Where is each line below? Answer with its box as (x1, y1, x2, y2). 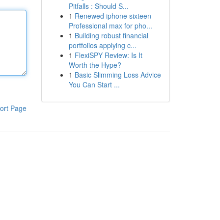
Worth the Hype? (68, 60, 121, 70)
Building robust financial (74, 30, 148, 40)
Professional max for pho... (68, 21, 152, 30)
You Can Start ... (68, 80, 120, 89)
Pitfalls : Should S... (68, 1, 129, 11)
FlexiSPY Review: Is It (74, 50, 142, 60)
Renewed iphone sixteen (74, 11, 151, 21)
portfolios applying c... (68, 40, 137, 50)
